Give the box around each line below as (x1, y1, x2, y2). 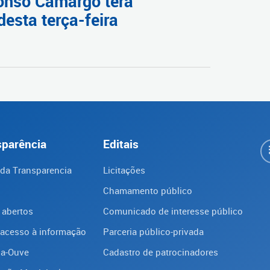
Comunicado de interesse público (103, 204, 243, 217)
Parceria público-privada (103, 225, 204, 237)
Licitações (103, 163, 146, 176)
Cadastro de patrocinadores (103, 245, 219, 258)
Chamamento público (103, 184, 193, 196)
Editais (103, 136, 139, 152)
